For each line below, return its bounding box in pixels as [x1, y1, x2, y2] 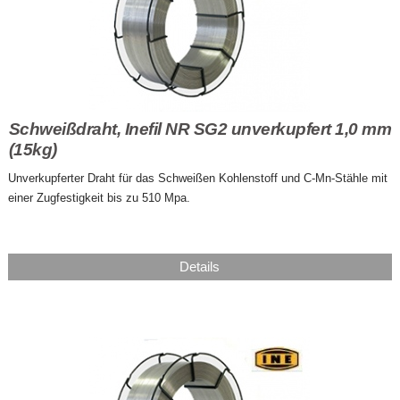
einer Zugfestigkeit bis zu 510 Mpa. [7, 191, 190, 204]
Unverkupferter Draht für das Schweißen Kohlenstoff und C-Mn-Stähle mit [7, 171, 387, 185]
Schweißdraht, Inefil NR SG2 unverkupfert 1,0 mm [8, 120, 392, 138]
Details [179, 259, 221, 274]
